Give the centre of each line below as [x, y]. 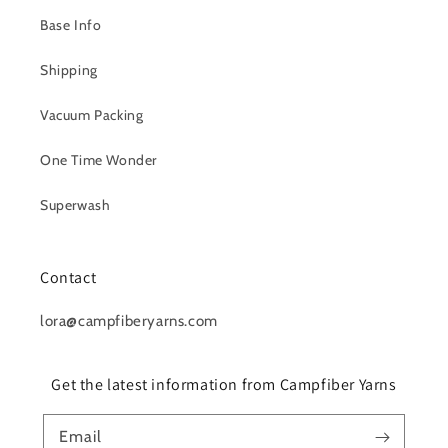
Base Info [71, 25]
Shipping [69, 70]
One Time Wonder [98, 160]
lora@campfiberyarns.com [129, 321]
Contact [68, 278]
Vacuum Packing [92, 115]
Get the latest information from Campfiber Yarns [224, 385]
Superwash [75, 205]
